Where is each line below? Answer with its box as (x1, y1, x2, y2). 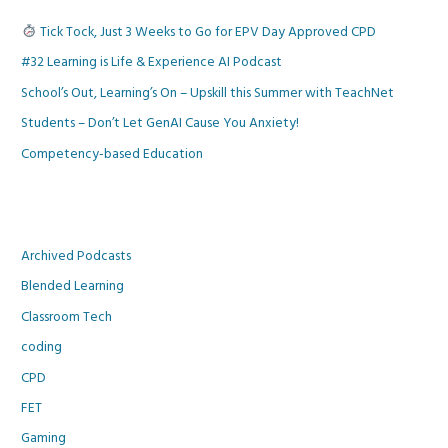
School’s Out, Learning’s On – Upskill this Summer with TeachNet (21, 83, 395, 102)
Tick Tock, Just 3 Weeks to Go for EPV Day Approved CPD (36, 23, 376, 42)
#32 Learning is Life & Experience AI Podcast (21, 53, 283, 72)
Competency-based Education (21, 144, 204, 163)
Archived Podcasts (21, 246, 132, 265)
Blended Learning (21, 277, 125, 296)
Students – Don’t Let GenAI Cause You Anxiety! (21, 114, 300, 133)
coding (21, 338, 63, 357)
